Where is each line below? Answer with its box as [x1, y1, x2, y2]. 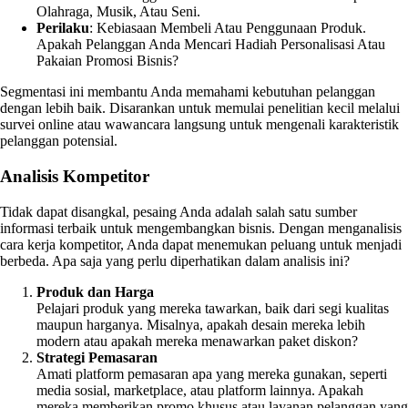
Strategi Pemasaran [36, 349, 158, 365]
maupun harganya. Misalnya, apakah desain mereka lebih [36, 316, 365, 332]
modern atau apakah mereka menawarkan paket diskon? [36, 332, 358, 349]
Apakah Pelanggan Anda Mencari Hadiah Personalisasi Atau [36, 36, 385, 53]
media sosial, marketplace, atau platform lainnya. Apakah [36, 382, 363, 398]
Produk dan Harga [36, 283, 154, 300]
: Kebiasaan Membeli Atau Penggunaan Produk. [89, 20, 366, 36]
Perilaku [36, 20, 89, 36]
